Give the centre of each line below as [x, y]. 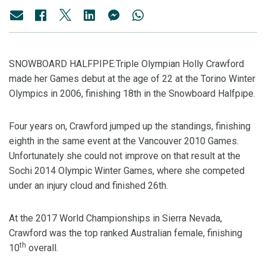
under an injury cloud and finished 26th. [90, 186]
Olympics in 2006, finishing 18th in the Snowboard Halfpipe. [132, 94]
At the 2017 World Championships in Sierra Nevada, [115, 218]
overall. [42, 248]
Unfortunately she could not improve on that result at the [125, 156]
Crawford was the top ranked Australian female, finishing [126, 233]
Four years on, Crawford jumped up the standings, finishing [130, 126]
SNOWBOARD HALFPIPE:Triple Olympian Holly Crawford [126, 64]
